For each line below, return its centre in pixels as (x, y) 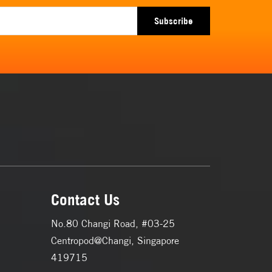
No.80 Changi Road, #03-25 (113, 223)
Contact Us (85, 199)
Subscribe (174, 21)
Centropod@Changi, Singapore (115, 240)
